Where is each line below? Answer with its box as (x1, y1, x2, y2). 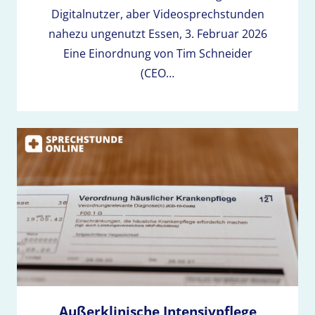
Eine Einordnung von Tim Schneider (63, 45, 252, 61)
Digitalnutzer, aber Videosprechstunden (51, 6, 264, 22)
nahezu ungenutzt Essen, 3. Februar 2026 (48, 25, 267, 41)
